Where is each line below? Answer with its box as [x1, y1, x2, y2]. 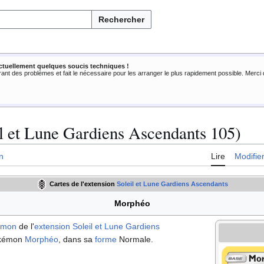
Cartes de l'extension [48, 180, 117, 187]
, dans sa [58, 235, 95, 245]
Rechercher [98, 15, 144, 24]
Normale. [117, 235, 153, 245]
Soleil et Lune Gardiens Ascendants [117, 180, 228, 187]
